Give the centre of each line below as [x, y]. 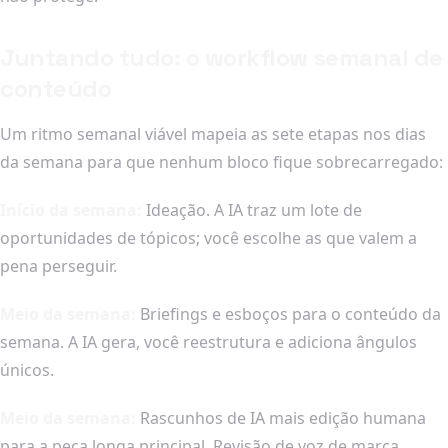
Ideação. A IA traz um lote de [252, 209]
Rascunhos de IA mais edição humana [281, 417]
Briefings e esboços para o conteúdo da [288, 313]
